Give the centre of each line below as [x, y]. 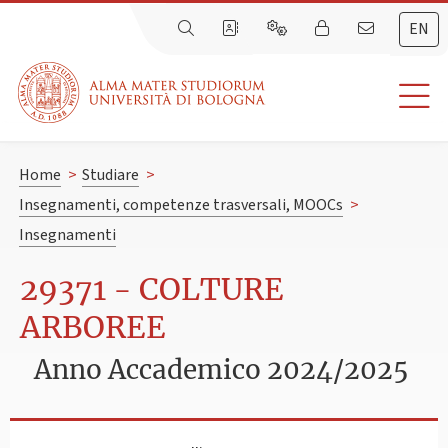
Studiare [110, 175]
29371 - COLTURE [152, 289]
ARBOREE [93, 327]
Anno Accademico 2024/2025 [221, 369]
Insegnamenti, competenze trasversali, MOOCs [180, 205]
